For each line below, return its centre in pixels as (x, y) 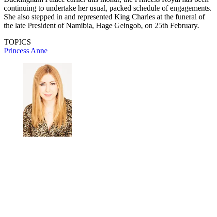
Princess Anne (26, 51)
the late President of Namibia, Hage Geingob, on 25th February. (101, 26)
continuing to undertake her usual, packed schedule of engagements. (108, 8)
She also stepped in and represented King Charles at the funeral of (104, 17)
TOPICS (17, 42)
